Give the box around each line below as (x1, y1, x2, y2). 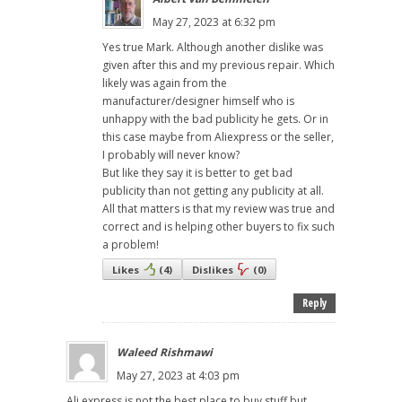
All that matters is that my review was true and (102, 201, 335, 217)
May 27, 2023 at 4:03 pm (117, 368, 240, 384)
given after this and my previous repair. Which (102, 57, 335, 74)
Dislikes (192, 263, 233, 277)
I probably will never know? (102, 147, 240, 163)
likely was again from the (102, 75, 227, 92)
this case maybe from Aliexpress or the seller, (102, 129, 334, 145)
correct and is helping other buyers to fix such (102, 219, 335, 235)
